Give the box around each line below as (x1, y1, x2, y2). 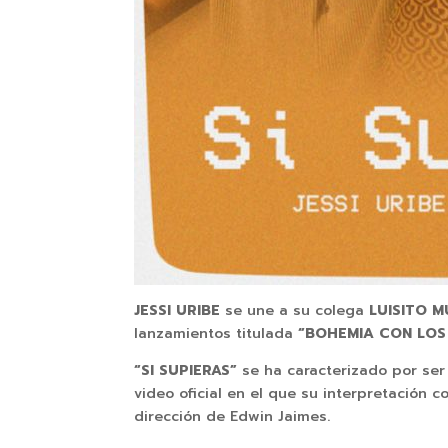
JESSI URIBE (134, 300, 221, 322)
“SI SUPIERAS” (134, 360, 243, 382)
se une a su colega (220, 300, 370, 322)
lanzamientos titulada (134, 323, 294, 345)
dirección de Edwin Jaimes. (134, 406, 331, 428)
